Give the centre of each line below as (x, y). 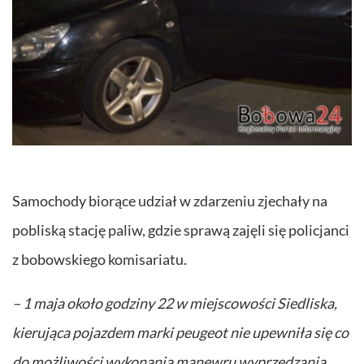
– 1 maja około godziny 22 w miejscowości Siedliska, (175, 303)
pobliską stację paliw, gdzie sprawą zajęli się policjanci (181, 230)
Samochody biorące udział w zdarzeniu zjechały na (170, 200)
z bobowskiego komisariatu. (100, 259)
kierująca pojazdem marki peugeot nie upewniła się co (180, 332)
